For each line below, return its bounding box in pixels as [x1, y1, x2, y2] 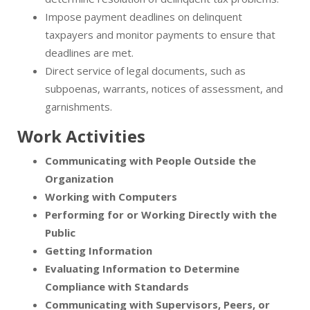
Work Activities [17, 125, 145, 148]
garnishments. [45, 100, 112, 114]
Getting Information [45, 244, 152, 258]
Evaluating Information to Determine [45, 262, 239, 276]
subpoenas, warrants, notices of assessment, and [45, 82, 283, 96]
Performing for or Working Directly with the [45, 208, 277, 222]
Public [45, 226, 75, 240]
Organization [45, 172, 113, 186]
